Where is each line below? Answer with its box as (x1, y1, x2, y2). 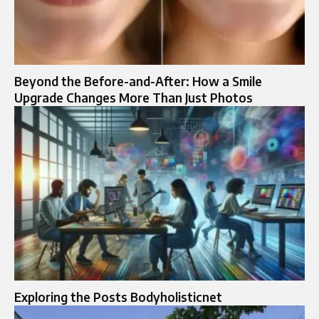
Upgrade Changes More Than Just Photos (14, 89, 253, 105)
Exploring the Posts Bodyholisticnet (14, 288, 222, 305)
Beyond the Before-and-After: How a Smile (14, 73, 262, 89)
